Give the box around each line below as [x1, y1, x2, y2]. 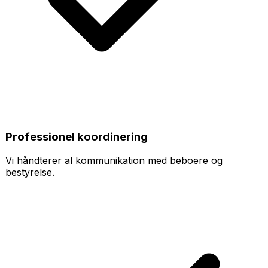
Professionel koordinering [5, 129, 148, 144]
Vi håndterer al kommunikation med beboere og [5, 154, 223, 167]
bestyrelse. [5, 166, 54, 179]
